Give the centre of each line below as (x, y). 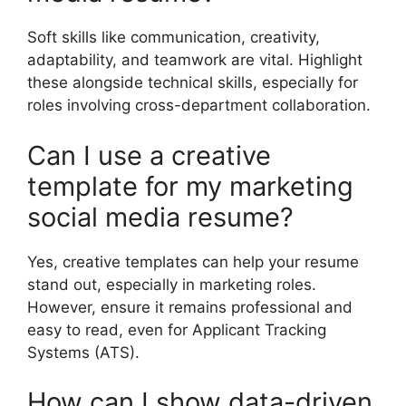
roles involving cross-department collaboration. (199, 106)
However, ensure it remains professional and (190, 307)
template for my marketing (190, 186)
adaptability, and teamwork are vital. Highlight (195, 60)
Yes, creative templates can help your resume (193, 261)
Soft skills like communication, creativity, (174, 38)
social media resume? (160, 217)
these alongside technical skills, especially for (193, 83)
